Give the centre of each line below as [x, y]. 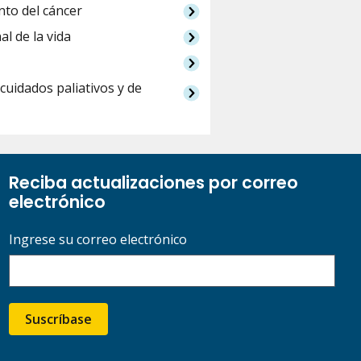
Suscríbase [58, 319]
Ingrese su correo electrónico [98, 239]
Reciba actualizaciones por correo [153, 182]
